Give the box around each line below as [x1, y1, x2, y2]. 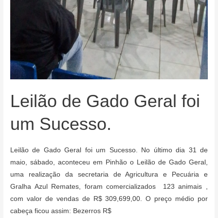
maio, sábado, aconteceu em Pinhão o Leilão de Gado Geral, [10, 159, 208, 166]
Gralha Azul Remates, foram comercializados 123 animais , [10, 183, 208, 191]
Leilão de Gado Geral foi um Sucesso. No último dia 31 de [10, 146, 208, 154]
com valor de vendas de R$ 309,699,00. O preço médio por [10, 195, 208, 203]
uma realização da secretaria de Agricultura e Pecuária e [10, 171, 208, 179]
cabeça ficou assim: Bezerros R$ [10, 207, 112, 215]
